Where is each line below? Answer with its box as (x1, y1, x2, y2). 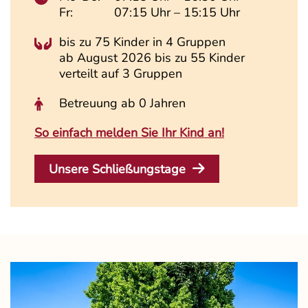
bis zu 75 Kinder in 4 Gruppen (59, 34, 225, 51)
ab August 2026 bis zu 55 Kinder (59, 49, 245, 67)
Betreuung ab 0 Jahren (59, 95, 186, 112)
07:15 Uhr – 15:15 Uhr (114, 4, 240, 21)
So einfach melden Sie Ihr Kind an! (34, 124, 224, 142)
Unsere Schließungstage (49, 161, 186, 178)
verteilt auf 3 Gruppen (59, 65, 182, 82)
